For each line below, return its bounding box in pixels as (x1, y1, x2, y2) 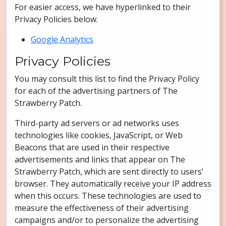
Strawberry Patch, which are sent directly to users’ (15, 166, 203, 177)
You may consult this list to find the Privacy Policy (15, 73, 199, 84)
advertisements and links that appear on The (15, 154, 185, 165)
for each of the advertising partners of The (15, 85, 178, 96)
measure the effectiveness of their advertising (15, 202, 189, 213)
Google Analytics (31, 34, 93, 45)
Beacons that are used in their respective (15, 142, 169, 153)
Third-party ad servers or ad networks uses (15, 118, 179, 129)
